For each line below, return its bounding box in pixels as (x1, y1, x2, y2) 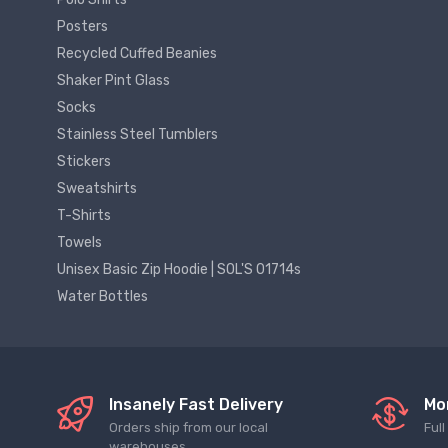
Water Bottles (57, 288, 148, 306)
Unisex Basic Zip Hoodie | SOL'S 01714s (57, 261, 301, 279)
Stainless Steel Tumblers (57, 126, 218, 144)
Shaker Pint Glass (57, 72, 170, 90)
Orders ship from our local (109, 420, 268, 436)
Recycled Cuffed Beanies (57, 45, 217, 63)
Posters (57, 18, 108, 36)
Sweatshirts (57, 180, 137, 198)
